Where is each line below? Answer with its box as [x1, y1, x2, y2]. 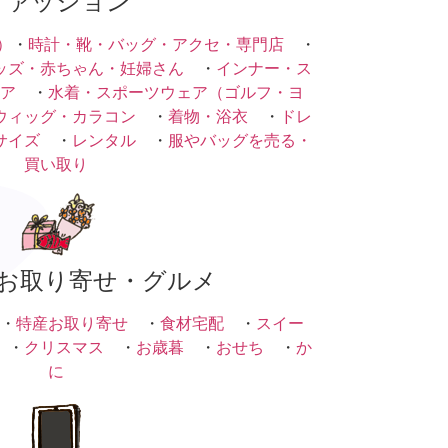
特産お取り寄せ [16, 312, 128, 333]
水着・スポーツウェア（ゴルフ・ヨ [48, 81, 304, 102]
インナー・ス [216, 57, 312, 78]
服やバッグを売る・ [168, 129, 312, 150]
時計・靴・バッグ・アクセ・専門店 [27, 33, 284, 54]
